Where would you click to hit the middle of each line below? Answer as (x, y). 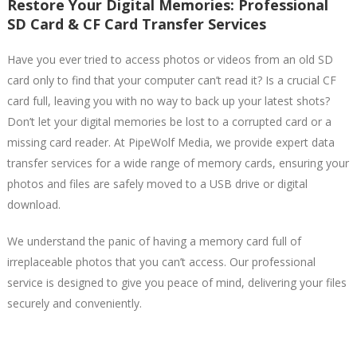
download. (33, 204)
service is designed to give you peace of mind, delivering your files (177, 282)
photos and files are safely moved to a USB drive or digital (157, 183)
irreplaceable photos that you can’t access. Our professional (161, 261)
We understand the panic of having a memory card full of (154, 241)
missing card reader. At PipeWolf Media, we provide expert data (171, 142)
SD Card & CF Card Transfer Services (136, 24)
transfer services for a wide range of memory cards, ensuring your (178, 163)
